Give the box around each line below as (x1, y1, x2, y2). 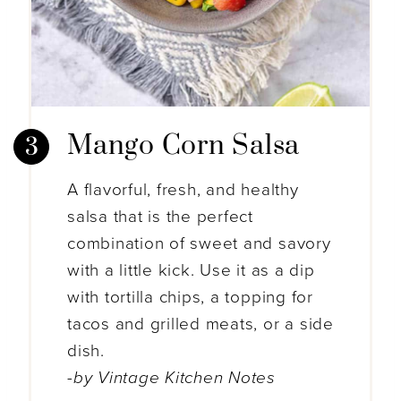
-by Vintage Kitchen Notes (67, 368, 276, 388)
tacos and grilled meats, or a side (67, 314, 334, 335)
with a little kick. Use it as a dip (67, 260, 315, 281)
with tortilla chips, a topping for (67, 287, 313, 308)
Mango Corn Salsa (67, 129, 301, 164)
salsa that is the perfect (67, 207, 253, 227)
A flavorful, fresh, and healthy (67, 180, 299, 200)
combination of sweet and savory (67, 234, 331, 254)
